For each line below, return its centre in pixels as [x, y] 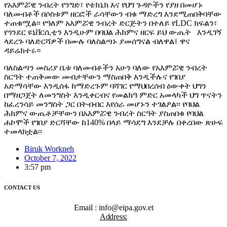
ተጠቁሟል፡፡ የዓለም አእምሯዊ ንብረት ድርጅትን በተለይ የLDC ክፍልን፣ [111, 23]
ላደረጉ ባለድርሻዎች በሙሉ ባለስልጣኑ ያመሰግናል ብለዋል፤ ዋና [97, 42]
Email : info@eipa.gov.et [113, 208]
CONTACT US [22, 188]
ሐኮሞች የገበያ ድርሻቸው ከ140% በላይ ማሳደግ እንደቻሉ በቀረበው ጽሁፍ [113, 123]
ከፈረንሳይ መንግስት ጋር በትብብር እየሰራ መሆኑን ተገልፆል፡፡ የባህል [102, 104]
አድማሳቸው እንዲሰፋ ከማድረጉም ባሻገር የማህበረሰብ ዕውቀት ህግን [105, 86]
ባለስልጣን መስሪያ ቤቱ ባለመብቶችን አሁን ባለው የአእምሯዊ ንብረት [106, 68]
